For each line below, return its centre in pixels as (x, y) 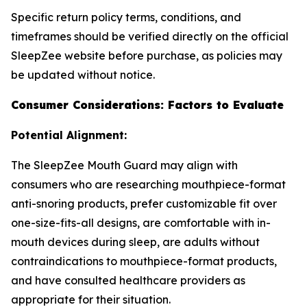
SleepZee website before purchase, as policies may (147, 56)
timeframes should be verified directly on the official (150, 36)
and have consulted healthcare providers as (128, 280)
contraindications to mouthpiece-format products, (144, 261)
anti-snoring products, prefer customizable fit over (144, 204)
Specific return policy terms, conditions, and (126, 17)
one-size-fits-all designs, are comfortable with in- (141, 223)
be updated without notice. (83, 75)
